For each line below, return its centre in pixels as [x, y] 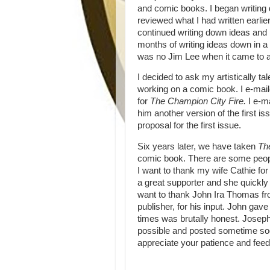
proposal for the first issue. [189, 126]
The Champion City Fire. [199, 102]
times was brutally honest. [190, 219]
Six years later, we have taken [198, 147]
